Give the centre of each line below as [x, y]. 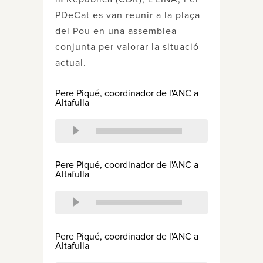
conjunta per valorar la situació [127, 47]
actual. [71, 63]
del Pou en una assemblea [116, 31]
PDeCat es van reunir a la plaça [128, 15]
